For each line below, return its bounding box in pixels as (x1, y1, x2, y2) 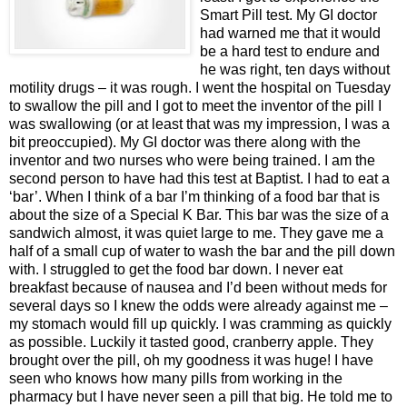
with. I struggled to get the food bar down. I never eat (9, 261, 342, 277)
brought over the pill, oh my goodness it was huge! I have (9, 352, 373, 368)
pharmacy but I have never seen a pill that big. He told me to (9, 388, 392, 404)
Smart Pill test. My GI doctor (200, 6, 377, 23)
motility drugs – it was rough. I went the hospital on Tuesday (9, 79, 391, 95)
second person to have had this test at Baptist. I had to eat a (9, 170, 390, 186)
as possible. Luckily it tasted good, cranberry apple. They (9, 333, 373, 350)
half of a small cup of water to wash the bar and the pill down (9, 243, 395, 259)
